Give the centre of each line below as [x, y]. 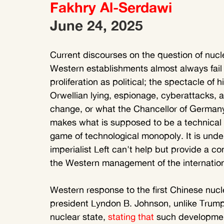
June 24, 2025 [96, 25]
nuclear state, [79, 217]
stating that [131, 217]
